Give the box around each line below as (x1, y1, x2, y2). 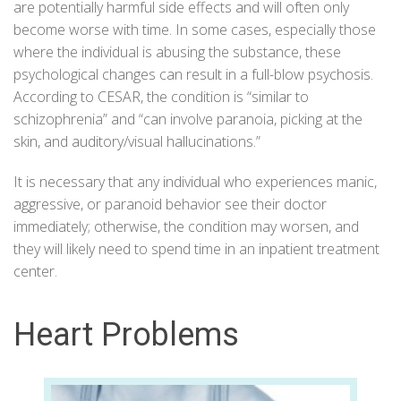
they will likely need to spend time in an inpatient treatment (13, 239, 380, 259)
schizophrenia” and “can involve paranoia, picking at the (13, 109, 363, 129)
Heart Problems (13, 316, 239, 354)
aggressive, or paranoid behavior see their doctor (13, 194, 327, 214)
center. (13, 261, 57, 281)
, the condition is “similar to (141, 87, 309, 107)
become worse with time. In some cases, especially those (13, 20, 376, 39)
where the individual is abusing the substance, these (13, 42, 341, 62)
